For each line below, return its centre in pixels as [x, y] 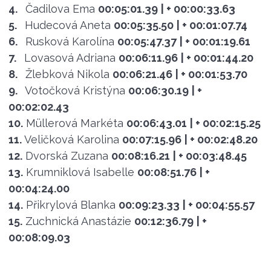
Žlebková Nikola [67, 74]
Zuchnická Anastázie [78, 221]
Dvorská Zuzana [67, 155]
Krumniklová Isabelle [80, 172]
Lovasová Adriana [70, 57]
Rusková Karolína [70, 41]
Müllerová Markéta [74, 123]
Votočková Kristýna [75, 90]
